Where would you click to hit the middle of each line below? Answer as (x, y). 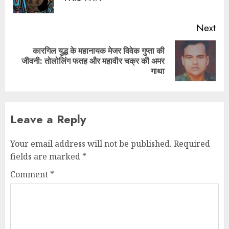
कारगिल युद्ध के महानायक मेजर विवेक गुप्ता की (99, 50)
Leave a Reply (48, 119)
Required (192, 143)
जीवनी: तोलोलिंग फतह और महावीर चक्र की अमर (93, 61)
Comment (30, 174)
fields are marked (46, 156)
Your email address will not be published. (91, 143)
